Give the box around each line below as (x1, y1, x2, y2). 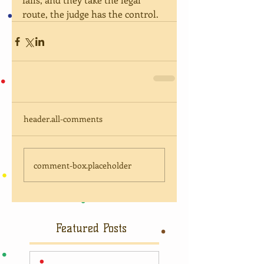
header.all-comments (24, 113, 103, 124)
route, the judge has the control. (22, 8, 159, 20)
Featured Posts (56, 222, 127, 235)
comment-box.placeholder (34, 159, 131, 171)
